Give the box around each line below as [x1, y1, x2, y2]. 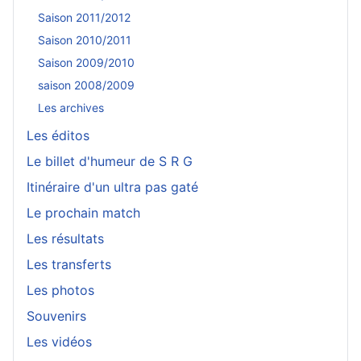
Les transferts [27, 255, 111, 272]
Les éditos [27, 127, 89, 143]
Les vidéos [27, 333, 92, 350]
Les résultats [27, 230, 104, 247]
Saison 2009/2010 [38, 56, 135, 70]
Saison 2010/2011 [38, 33, 131, 48]
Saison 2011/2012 [38, 10, 131, 25]
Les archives [38, 101, 104, 115]
